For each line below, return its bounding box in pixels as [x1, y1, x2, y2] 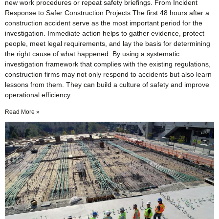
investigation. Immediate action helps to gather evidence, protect [5, 29, 204, 38]
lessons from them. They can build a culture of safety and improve [5, 81, 209, 89]
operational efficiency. [5, 91, 72, 99]
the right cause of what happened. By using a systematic [5, 50, 179, 58]
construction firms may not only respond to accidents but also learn [5, 70, 212, 79]
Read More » [5, 109, 40, 116]
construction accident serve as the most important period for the [5, 19, 202, 27]
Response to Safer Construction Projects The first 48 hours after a [5, 9, 209, 17]
